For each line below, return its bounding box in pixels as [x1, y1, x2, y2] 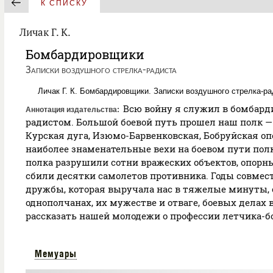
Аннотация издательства [26, 105, 117, 114]
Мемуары [35, 248, 77, 259]
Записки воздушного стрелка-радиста [26, 65, 177, 76]
